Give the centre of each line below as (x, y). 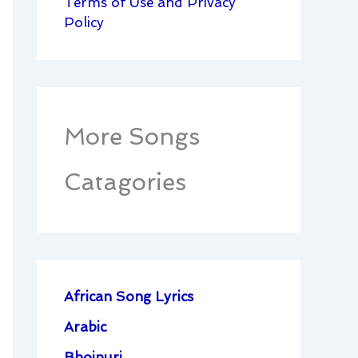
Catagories (125, 183)
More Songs (132, 137)
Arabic (85, 327)
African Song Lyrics (129, 297)
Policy (84, 23)
